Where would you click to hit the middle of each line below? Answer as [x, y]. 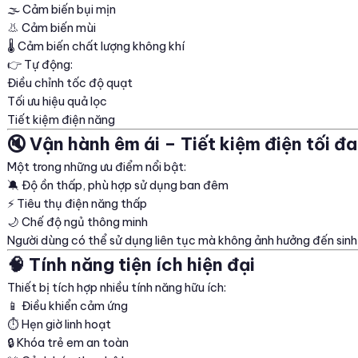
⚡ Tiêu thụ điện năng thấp [77, 204]
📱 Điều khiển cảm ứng [68, 306]
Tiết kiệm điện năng [61, 120]
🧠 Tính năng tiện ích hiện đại [131, 265]
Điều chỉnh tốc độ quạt [70, 83]
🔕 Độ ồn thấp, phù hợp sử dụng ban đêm [118, 185]
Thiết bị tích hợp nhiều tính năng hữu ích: [117, 288]
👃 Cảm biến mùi [52, 28]
